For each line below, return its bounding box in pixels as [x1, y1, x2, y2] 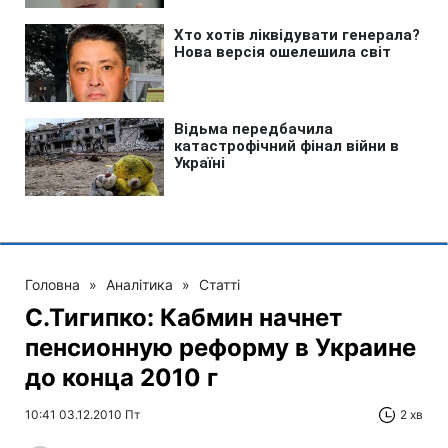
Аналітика [106, 275, 173, 293]
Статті [199, 275, 240, 293]
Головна [25, 275, 80, 293]
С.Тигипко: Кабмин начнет [25, 302, 342, 332]
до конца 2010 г [25, 362, 218, 392]
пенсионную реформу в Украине [25, 332, 416, 362]
